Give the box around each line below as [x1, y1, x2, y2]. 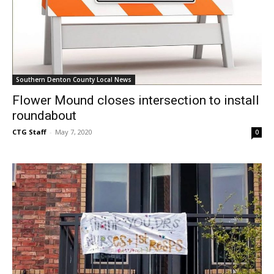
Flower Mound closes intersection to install [12, 92, 259, 108]
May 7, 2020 [55, 127, 92, 136]
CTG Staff [12, 127, 46, 136]
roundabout [12, 108, 76, 123]
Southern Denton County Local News [16, 75, 131, 84]
